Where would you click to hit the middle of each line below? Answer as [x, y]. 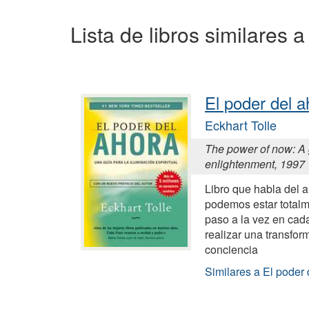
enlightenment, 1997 [255, 163]
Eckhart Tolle [241, 124]
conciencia [231, 249]
